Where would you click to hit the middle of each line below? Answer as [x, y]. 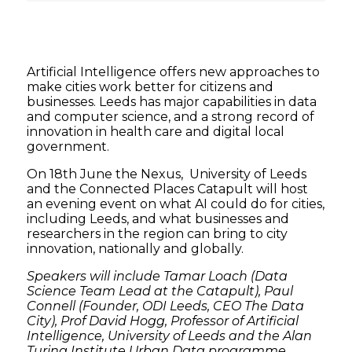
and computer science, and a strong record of [171, 117]
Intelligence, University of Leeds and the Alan [170, 336]
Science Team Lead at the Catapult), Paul [160, 291]
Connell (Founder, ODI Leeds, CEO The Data [166, 306]
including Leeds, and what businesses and [158, 219]
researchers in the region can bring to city [158, 234]
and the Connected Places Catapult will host [168, 189]
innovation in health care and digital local [156, 132]
